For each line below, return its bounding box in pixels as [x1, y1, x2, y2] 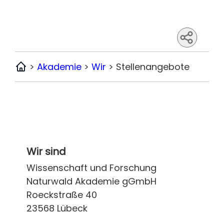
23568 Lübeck [26, 201, 87, 214]
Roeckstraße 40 [26, 188, 97, 201]
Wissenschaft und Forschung [26, 161, 156, 174]
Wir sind [26, 144, 66, 158]
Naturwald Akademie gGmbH [26, 174, 156, 187]
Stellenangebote [116, 60, 190, 73]
